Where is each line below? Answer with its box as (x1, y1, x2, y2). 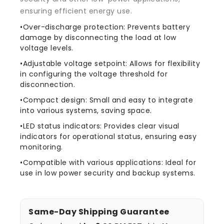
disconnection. (20, 79, 75, 89)
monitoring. (20, 141, 63, 152)
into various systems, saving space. (20, 105, 152, 115)
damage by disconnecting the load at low (20, 32, 176, 42)
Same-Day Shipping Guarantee (28, 205, 169, 217)
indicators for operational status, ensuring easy (20, 131, 196, 141)
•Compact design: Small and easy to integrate (20, 94, 193, 105)
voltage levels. (20, 42, 73, 53)
